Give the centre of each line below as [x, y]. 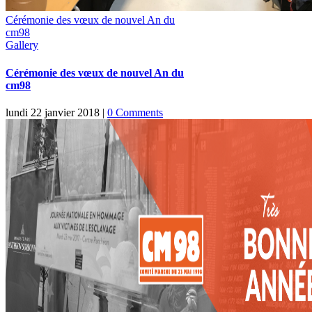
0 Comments [135, 113]
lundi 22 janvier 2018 [53, 113]
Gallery [22, 45]
